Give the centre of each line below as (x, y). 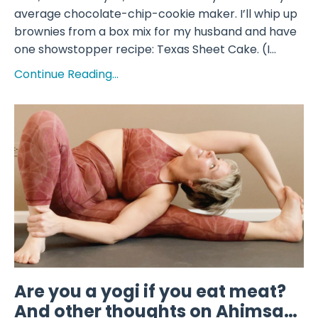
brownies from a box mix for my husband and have (155, 32)
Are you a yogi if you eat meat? (150, 291)
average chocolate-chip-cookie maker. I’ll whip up (156, 14)
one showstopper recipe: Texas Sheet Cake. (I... (145, 50)
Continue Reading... (66, 75)
